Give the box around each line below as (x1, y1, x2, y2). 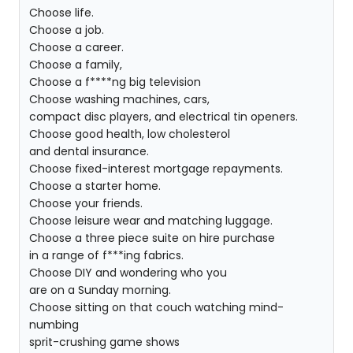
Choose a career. (29, 39, 124, 55)
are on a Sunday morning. (29, 282, 171, 298)
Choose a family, (29, 57, 122, 72)
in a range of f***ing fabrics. (29, 247, 184, 263)
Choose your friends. (29, 195, 143, 211)
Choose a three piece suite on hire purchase (29, 230, 275, 246)
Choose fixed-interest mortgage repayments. (29, 161, 283, 176)
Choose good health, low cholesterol (29, 126, 230, 142)
